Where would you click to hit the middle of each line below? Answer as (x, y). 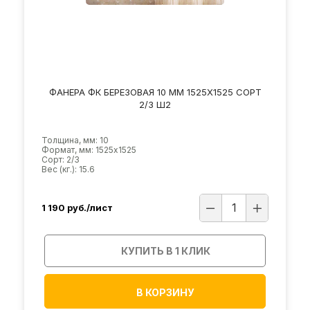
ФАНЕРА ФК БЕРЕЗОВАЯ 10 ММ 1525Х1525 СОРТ (155, 92)
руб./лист (90, 207)
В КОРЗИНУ (165, 292)
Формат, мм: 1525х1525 (89, 150)
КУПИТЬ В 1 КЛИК (166, 251)
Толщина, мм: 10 (75, 140)
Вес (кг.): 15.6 (68, 169)
